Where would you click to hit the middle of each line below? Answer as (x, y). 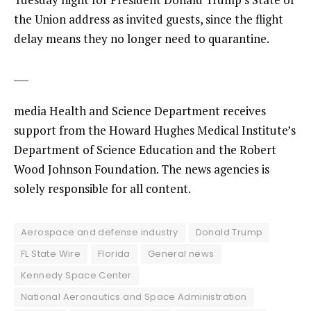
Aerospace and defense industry (100, 232)
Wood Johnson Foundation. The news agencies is (142, 169)
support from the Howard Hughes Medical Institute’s (155, 130)
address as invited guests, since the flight (175, 19)
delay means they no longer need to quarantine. (142, 39)
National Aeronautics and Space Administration (134, 296)
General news (181, 253)
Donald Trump (229, 232)
